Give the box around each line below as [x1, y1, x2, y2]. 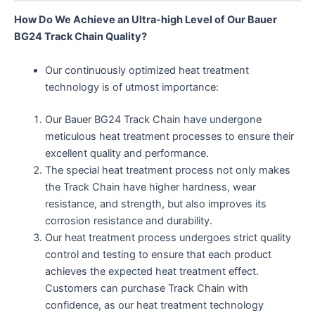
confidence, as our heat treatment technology [44, 298, 264, 311]
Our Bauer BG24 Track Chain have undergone [44, 112, 262, 126]
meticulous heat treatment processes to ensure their [44, 129, 294, 143]
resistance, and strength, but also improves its [44, 197, 266, 210]
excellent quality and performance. [44, 146, 209, 160]
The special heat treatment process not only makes [44, 163, 290, 176]
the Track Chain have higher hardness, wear [44, 180, 256, 193]
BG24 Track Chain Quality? [14, 30, 147, 44]
